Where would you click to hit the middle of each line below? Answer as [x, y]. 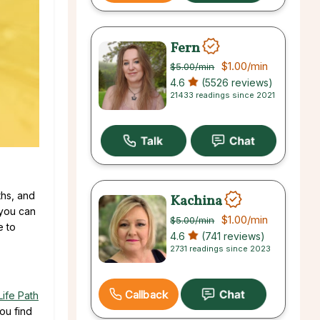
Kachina [196, 201]
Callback [146, 294]
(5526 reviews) [236, 83]
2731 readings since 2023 [221, 248]
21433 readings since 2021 [223, 95]
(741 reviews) [232, 236]
